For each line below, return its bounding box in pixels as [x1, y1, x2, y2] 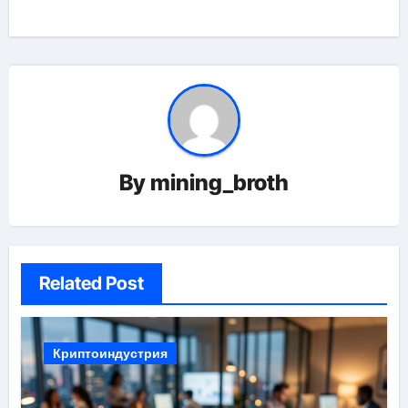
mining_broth [150, 168, 289, 196]
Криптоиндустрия [52, 345, 168, 362]
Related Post [38, 272, 144, 295]
